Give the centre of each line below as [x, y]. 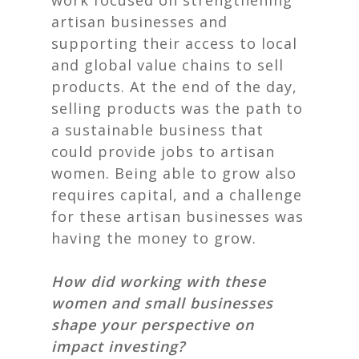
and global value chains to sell [167, 65]
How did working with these [159, 281]
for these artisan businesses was [177, 216]
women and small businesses [162, 303]
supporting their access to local [174, 43]
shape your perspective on [153, 325]
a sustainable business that [157, 130]
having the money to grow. [154, 238]
